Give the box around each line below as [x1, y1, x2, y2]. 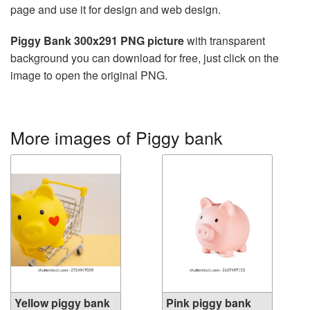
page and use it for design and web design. [10, 1, 221, 18]
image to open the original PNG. [10, 67, 167, 84]
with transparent [184, 33, 265, 49]
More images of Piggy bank [10, 125, 223, 150]
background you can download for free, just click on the [10, 50, 279, 66]
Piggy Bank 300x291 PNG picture [10, 33, 184, 49]
